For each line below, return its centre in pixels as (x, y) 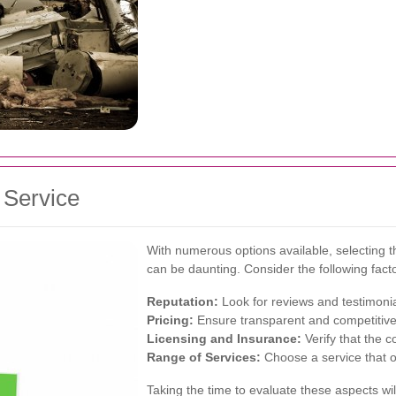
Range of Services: (204, 357)
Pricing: (170, 320)
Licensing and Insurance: (224, 339)
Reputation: (183, 301)
